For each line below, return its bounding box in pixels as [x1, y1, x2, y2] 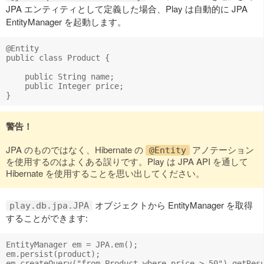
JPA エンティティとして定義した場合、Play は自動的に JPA [6, 2, 247, 15]
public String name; [6, 72, 114, 82]
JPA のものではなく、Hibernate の [6, 143, 146, 156]
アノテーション [190, 143, 254, 156]
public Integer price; [6, 81, 124, 91]
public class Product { [6, 53, 110, 63]
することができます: [6, 212, 88, 225]
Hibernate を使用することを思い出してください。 [6, 167, 204, 180]
